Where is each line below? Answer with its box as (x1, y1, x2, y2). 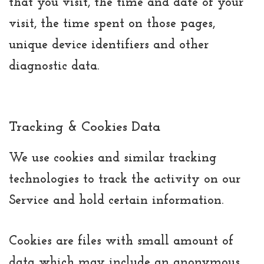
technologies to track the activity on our (9, 172, 240, 186)
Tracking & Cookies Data (9, 120, 160, 134)
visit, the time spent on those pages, (9, 16, 215, 31)
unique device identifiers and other (9, 38, 209, 52)
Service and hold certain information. (9, 193, 223, 207)
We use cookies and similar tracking (9, 151, 216, 165)
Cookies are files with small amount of (9, 234, 233, 248)
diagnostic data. (9, 59, 99, 73)
